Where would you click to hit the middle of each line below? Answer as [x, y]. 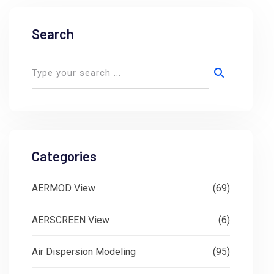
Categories [64, 156]
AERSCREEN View [71, 220]
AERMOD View [64, 188]
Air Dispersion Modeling [84, 251]
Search [53, 33]
